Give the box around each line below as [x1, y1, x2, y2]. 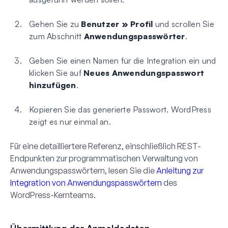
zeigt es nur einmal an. [29, 116, 111, 127]
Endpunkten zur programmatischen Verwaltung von [10, 153, 198, 163]
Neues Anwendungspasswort [83, 67, 204, 78]
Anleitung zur [156, 165, 204, 176]
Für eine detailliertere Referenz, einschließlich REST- [10, 140, 201, 151]
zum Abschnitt [29, 31, 84, 41]
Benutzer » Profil [81, 18, 153, 29]
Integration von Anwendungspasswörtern [10, 177, 162, 188]
